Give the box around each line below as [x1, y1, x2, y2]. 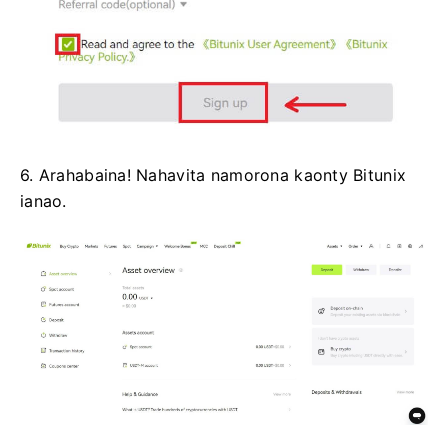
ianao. [20, 190, 67, 211]
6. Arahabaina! [20, 164, 137, 185]
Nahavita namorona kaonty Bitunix [136, 164, 407, 185]
